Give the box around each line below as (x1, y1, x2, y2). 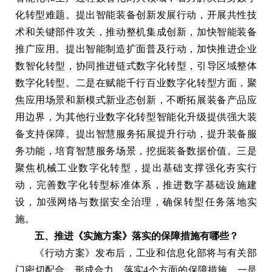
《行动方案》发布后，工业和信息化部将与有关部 (35, 247, 257, 258)
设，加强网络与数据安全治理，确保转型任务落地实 (15, 196, 257, 207)
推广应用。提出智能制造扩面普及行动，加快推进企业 (15, 43, 257, 54)
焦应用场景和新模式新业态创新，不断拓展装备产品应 (15, 94, 257, 105)
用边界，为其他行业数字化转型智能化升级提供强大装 (15, 111, 257, 122)
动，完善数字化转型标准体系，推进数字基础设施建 (15, 179, 257, 190)
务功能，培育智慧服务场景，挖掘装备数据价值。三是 (15, 145, 257, 156)
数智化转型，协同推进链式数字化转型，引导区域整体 (15, 60, 257, 71)
